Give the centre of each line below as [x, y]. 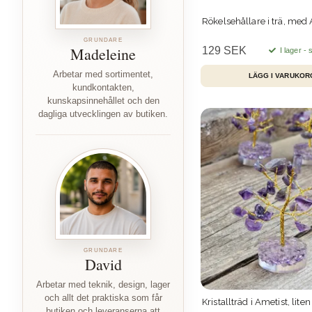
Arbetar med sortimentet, [103, 74]
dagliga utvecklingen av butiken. [103, 114]
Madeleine [103, 54]
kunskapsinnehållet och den [103, 101]
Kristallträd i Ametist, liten [256, 302]
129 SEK [224, 50]
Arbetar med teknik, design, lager [103, 284]
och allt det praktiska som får [103, 298]
